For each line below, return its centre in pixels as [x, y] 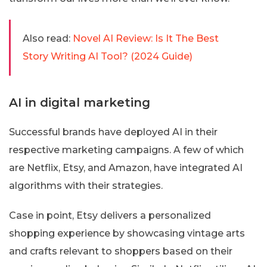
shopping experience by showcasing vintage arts [127, 233]
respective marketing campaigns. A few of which [126, 150]
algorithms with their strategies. [86, 185]
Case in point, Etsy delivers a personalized [110, 215]
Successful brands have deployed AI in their [113, 132]
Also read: [46, 38]
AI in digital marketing [80, 102]
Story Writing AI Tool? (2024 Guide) [108, 56]
